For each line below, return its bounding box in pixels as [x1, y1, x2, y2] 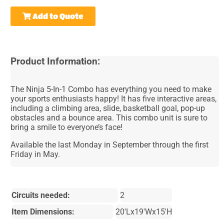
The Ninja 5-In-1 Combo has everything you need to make [10, 84, 212, 94]
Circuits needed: [11, 190, 70, 200]
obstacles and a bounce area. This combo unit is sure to [10, 112, 208, 122]
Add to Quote [31, 11, 84, 20]
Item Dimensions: [11, 206, 75, 216]
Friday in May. [10, 149, 60, 159]
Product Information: [10, 55, 100, 67]
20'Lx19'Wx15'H [115, 206, 172, 216]
